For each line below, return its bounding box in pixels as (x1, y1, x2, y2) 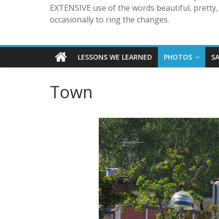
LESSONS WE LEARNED (78, 52, 152, 62)
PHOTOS (164, 52, 192, 62)
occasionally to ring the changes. (50, 14, 169, 25)
